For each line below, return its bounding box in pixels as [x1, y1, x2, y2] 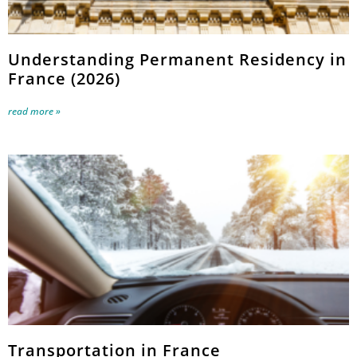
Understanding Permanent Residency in [8, 49, 347, 71]
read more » [8, 104, 61, 119]
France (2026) [8, 68, 120, 90]
